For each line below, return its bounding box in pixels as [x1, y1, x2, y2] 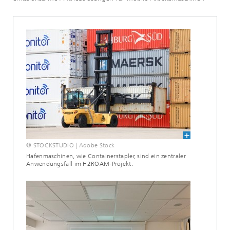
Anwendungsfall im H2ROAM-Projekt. [26, 160, 133, 167]
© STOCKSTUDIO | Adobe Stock [26, 142, 115, 149]
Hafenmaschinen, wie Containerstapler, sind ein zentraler [26, 152, 186, 160]
